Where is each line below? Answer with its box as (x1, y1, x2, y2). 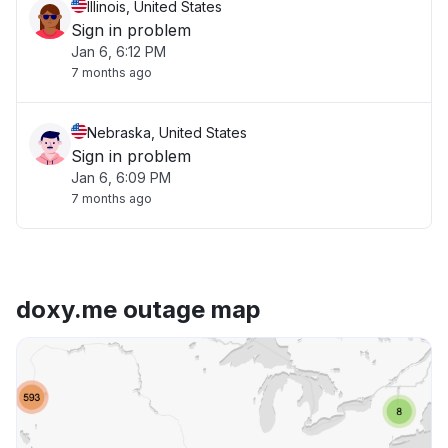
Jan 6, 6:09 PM (71, 169, 171, 186)
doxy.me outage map (16, 295, 261, 324)
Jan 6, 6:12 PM (71, 43, 166, 60)
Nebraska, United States (87, 124, 247, 141)
